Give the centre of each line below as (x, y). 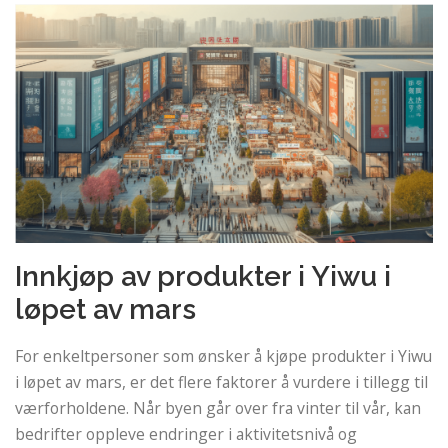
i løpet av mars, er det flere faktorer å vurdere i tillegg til (221, 381)
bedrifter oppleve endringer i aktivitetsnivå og (186, 433)
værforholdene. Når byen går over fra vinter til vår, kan (218, 407)
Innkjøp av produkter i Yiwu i (203, 276)
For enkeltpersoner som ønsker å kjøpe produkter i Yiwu (223, 355)
